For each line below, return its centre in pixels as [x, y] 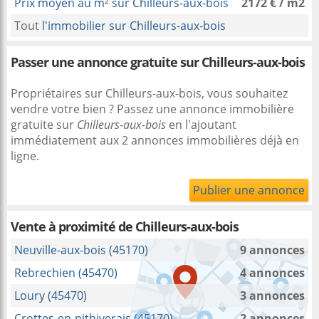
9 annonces [272, 250]
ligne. [25, 156]
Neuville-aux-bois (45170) [81, 250]
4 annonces [272, 273]
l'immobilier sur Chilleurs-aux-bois [134, 26]
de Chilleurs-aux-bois [178, 226]
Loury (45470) [51, 296]
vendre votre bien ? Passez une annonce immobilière [152, 109]
